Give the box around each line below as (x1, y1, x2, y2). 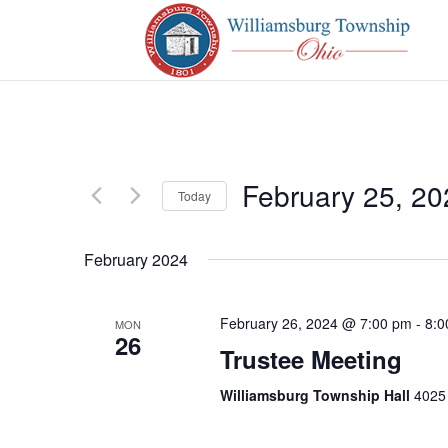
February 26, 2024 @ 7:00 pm (219, 313, 412, 333)
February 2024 (84, 248, 188, 271)
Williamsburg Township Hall (219, 385, 414, 405)
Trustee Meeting (219, 342, 402, 376)
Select (241, 217, 283, 234)
